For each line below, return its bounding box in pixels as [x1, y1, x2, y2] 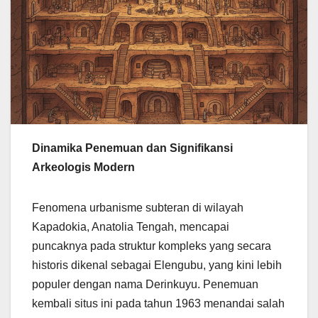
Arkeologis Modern [32, 160, 135, 173]
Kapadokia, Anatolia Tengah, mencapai [32, 220, 229, 233]
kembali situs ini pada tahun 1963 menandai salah [32, 297, 285, 309]
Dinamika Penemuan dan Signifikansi [32, 141, 233, 154]
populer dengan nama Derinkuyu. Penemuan [32, 278, 258, 290]
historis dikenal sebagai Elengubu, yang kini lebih [32, 258, 282, 271]
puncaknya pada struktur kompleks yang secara [32, 239, 271, 252]
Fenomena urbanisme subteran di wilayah [32, 201, 243, 214]
